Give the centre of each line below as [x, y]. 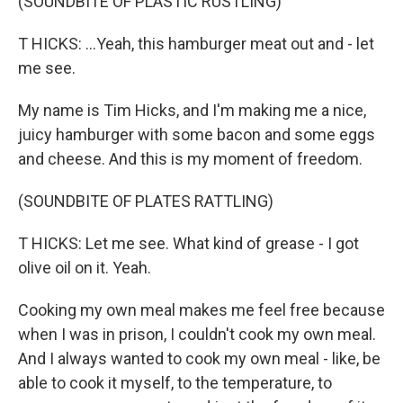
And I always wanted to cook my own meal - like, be [199, 358]
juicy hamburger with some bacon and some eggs [197, 134]
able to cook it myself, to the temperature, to [175, 383]
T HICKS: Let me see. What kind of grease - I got [188, 243]
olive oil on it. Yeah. [85, 268]
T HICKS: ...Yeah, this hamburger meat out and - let [196, 44]
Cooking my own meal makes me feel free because [201, 310]
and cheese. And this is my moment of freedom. [190, 159]
